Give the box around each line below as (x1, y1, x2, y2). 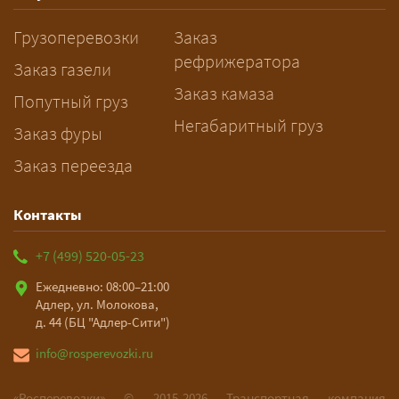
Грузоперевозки (13, 26, 139, 48)
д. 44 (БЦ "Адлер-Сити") (36, 313, 170, 330)
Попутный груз (13, 90, 128, 112)
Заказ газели (13, 58, 111, 80)
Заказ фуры (13, 122, 102, 144)
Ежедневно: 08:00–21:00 (36, 278, 169, 295)
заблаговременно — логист (55, 5, 344, 28)
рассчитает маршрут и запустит (55, 29, 344, 53)
